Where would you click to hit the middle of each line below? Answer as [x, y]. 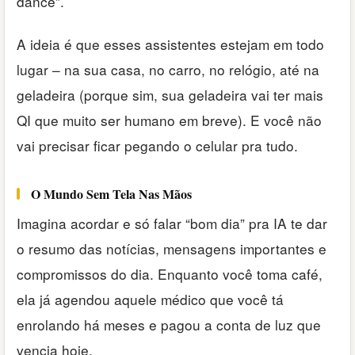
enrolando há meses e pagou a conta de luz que [169, 325]
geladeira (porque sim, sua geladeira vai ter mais [170, 95]
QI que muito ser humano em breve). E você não [169, 120]
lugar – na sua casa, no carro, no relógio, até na [168, 70]
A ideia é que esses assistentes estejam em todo [170, 44]
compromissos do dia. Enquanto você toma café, [170, 274]
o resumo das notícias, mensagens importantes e [172, 249]
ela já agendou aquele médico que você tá [150, 300]
